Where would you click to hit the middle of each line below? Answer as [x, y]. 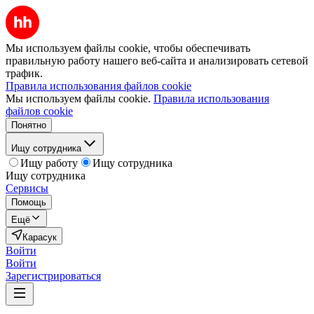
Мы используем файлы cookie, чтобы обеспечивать [128, 48]
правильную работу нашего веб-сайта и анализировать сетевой [157, 61]
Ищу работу [49, 163]
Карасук [40, 237]
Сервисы [27, 188]
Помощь [29, 202]
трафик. [24, 73]
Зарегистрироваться [53, 276]
